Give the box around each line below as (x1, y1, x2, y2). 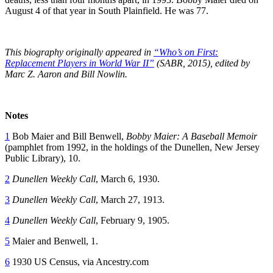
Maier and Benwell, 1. (10, 235, 98, 246)
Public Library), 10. (5, 152, 80, 163)
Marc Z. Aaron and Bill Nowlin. (5, 68, 127, 79)
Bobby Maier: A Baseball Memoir (126, 130, 257, 141)
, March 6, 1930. (96, 173, 160, 184)
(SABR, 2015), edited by (154, 57, 250, 68)
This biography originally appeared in (5, 46, 154, 57)
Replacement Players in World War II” (5, 57, 154, 68)
